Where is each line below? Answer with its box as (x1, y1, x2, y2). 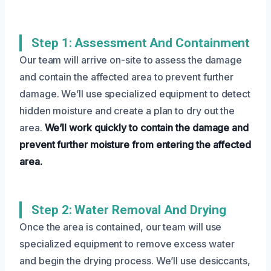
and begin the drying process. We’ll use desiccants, (19, 254, 250, 267)
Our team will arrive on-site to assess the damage (19, 53, 243, 66)
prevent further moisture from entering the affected (19, 138, 251, 151)
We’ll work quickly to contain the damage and (44, 121, 249, 134)
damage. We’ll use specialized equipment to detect (19, 87, 251, 100)
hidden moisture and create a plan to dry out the (19, 104, 235, 117)
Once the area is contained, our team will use (19, 220, 222, 233)
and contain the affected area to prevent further (19, 70, 234, 83)
